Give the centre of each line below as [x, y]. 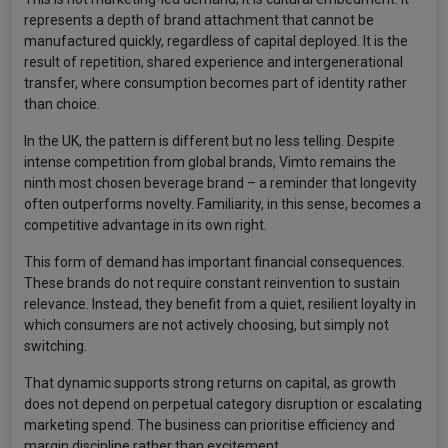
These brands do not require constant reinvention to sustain [212, 283]
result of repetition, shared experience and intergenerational [213, 62]
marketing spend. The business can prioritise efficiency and [209, 425]
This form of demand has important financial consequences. [214, 262]
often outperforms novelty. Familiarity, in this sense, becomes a [222, 204]
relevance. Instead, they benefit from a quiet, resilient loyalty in [220, 304]
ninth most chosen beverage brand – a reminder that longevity [220, 183]
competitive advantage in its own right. [145, 225]
